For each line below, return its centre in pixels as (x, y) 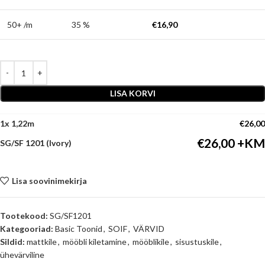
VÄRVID (149, 229)
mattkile (42, 242)
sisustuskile (197, 242)
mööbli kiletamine (95, 242)
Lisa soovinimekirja (49, 180)
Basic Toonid (79, 229)
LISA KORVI (132, 93)
